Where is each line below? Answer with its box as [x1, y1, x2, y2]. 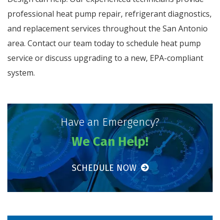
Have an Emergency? [60, 115, 160, 129]
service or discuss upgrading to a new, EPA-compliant [7, 52, 203, 63]
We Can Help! [72, 134, 148, 149]
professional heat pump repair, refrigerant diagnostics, [7, 8, 212, 19]
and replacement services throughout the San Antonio [7, 23, 208, 34]
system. [7, 67, 35, 78]
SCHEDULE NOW [71, 162, 139, 173]
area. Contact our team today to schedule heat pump [7, 37, 201, 49]
